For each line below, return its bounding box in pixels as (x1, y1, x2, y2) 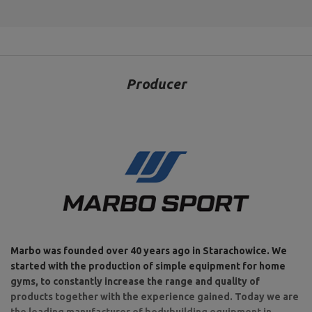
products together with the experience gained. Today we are (10, 291, 299, 302)
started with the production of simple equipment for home (10, 260, 286, 272)
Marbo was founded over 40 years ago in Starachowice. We (10, 245, 287, 256)
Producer (125, 76, 187, 92)
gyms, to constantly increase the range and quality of (10, 276, 260, 287)
